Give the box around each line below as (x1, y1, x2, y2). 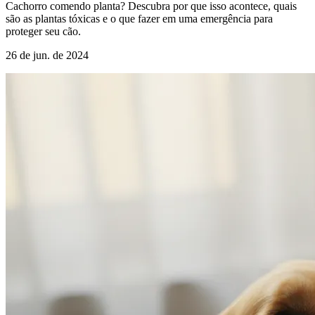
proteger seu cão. (6, 25, 81, 38)
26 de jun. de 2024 (6, 49, 89, 62)
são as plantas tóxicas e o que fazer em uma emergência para (6, 13, 273, 25)
